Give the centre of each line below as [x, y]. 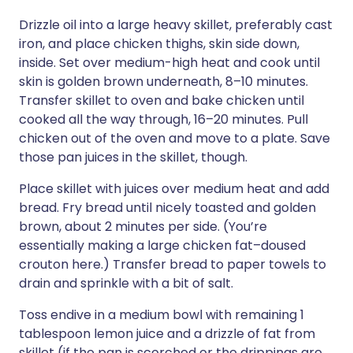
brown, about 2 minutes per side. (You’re [143, 227]
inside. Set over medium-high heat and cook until [169, 63]
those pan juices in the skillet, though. [133, 157]
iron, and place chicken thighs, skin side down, [159, 44]
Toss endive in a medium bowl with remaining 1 [162, 315]
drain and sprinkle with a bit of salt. [126, 283]
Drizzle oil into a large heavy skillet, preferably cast [176, 25]
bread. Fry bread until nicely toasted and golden [167, 208]
